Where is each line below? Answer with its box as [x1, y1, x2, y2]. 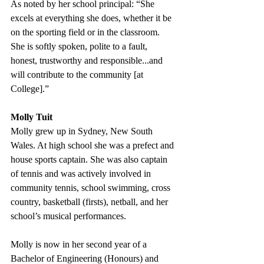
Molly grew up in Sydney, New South [11, 126, 155, 137]
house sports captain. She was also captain [11, 154, 170, 165]
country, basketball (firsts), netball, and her [11, 197, 170, 207]
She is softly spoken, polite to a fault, [11, 41, 150, 52]
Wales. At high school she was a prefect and [11, 140, 176, 151]
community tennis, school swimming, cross [11, 183, 173, 193]
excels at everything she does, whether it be [11, 13, 174, 24]
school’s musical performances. [11, 211, 126, 222]
